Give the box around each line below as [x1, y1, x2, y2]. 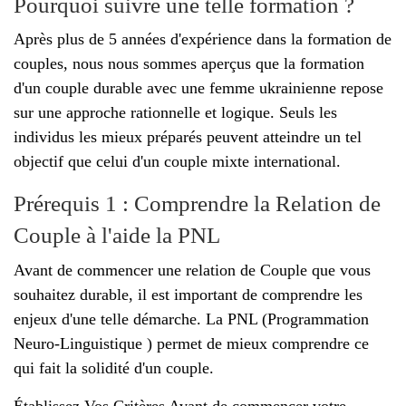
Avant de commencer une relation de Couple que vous [14, 260, 371, 279]
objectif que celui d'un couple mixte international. [14, 152, 341, 170]
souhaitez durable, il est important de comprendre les [14, 285, 362, 304]
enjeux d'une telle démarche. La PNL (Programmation [14, 309, 369, 328]
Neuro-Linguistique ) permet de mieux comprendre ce [14, 333, 369, 353]
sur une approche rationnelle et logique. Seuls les [14, 103, 337, 121]
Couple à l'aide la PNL [14, 222, 220, 247]
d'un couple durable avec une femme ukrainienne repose [14, 79, 383, 97]
